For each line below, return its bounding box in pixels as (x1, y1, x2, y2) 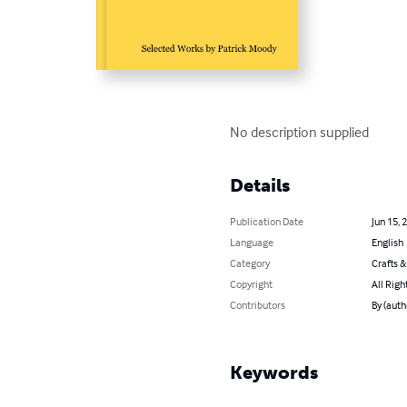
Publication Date (230, 214, 304, 229)
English (371, 235, 403, 250)
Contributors (230, 298, 286, 313)
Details (230, 174, 291, 197)
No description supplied (230, 123, 370, 142)
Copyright (230, 277, 273, 292)
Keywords (230, 362, 319, 384)
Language (230, 235, 274, 250)
